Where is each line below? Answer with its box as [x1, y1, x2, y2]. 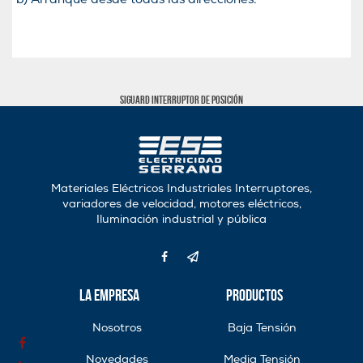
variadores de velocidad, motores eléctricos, [62, 196, 301, 211]
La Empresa [79, 285, 139, 304]
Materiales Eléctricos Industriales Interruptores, [51, 181, 312, 195]
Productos [225, 285, 283, 304]
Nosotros [92, 320, 142, 335]
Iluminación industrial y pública [96, 211, 267, 226]
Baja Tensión [228, 320, 297, 335]
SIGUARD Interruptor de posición [120, 93, 243, 106]
